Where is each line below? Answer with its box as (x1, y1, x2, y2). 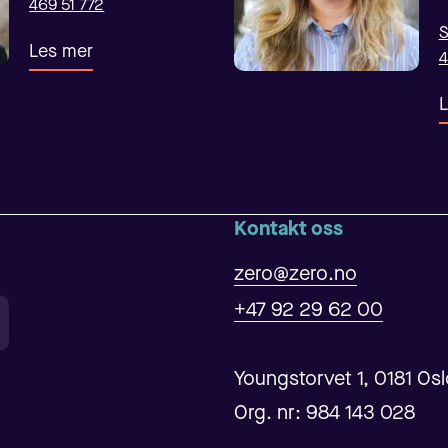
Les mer (29, 42, 94, 61)
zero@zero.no (233, 264, 357, 285)
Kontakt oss (233, 219, 343, 240)
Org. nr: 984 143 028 (233, 403, 415, 424)
